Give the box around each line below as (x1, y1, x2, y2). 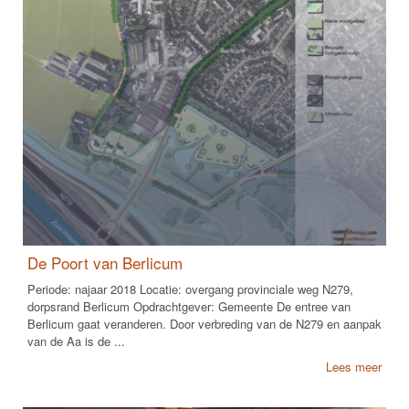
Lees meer (326, 357, 382, 375)
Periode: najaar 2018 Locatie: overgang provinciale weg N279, (27, 279, 353, 298)
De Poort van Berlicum (27, 250, 183, 274)
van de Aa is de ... (27, 331, 125, 350)
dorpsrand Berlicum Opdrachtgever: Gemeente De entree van (27, 297, 351, 315)
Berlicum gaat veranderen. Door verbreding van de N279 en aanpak (27, 314, 382, 332)
